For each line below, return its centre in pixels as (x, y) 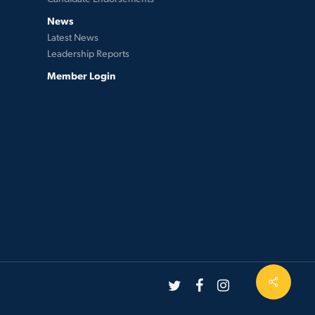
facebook (218, 283)
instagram (240, 283)
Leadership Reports (88, 53)
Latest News (72, 37)
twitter (183, 283)
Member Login (81, 75)
